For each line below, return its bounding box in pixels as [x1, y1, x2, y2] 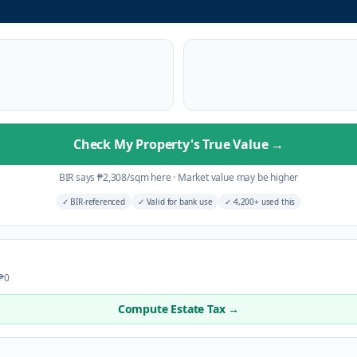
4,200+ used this [231, 196, 296, 207]
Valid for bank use [143, 196, 213, 207]
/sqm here [127, 171, 174, 184]
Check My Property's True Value [73, 135, 272, 153]
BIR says [58, 171, 98, 184]
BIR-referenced [68, 196, 125, 207]
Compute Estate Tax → [117, 301, 240, 316]
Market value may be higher [175, 171, 299, 184]
